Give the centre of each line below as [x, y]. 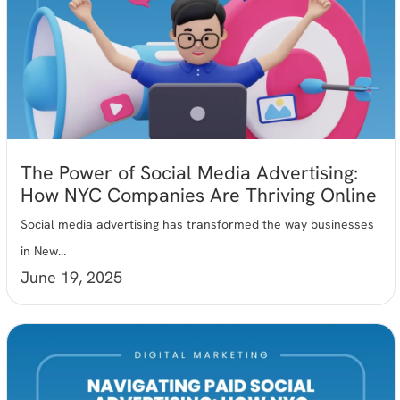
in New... [44, 251]
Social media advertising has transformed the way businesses [198, 225]
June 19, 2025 [72, 278]
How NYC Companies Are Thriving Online [199, 196]
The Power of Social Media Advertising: [190, 173]
